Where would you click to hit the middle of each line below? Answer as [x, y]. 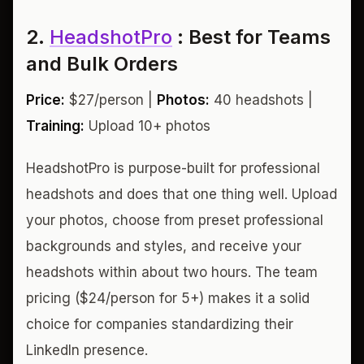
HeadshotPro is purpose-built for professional [173, 168]
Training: [55, 126]
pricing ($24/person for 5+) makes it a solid [168, 298]
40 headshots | [261, 100]
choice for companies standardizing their [160, 324]
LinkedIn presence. [87, 350]
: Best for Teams [251, 37]
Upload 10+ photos [147, 126]
